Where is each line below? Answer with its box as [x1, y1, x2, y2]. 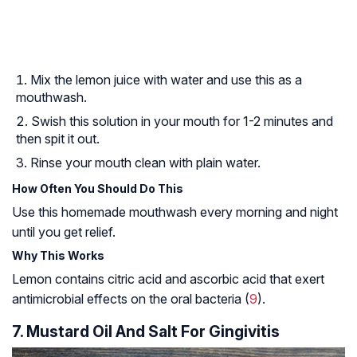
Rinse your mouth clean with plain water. [30, 155, 261, 171]
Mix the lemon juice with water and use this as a [30, 72, 302, 88]
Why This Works [12, 249, 104, 263]
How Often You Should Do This [12, 182, 183, 196]
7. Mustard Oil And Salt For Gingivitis [12, 322, 280, 342]
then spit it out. [16, 131, 100, 147]
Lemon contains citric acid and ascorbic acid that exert [12, 271, 324, 288]
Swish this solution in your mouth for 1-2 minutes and [31, 113, 333, 130]
